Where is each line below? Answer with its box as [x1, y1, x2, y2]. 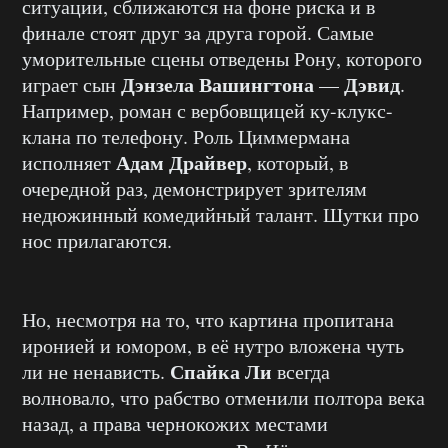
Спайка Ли [170, 357, 272, 386]
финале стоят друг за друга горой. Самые [22, 19, 374, 46]
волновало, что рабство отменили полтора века [22, 384, 425, 411]
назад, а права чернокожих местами [22, 410, 328, 437]
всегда [272, 358, 330, 385]
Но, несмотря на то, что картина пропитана [22, 306, 394, 333]
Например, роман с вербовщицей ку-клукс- [22, 97, 393, 124]
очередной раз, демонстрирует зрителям [22, 175, 367, 202]
